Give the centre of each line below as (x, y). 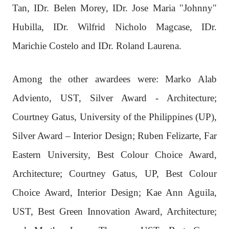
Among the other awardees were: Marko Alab (114, 79)
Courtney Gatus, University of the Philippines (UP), (114, 117)
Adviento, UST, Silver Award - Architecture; (114, 98)
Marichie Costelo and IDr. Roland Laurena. (97, 45)
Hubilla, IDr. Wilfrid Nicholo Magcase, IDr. (114, 27)
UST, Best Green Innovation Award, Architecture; (114, 211)
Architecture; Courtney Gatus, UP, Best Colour (114, 173)
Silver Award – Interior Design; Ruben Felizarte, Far (114, 135)
